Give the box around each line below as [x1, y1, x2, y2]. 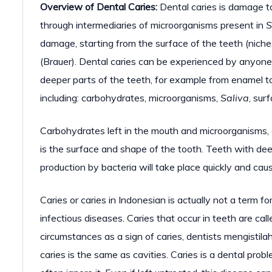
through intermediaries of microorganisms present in [40, 19, 266, 31]
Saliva [220, 92, 249, 104]
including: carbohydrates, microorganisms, [40, 92, 220, 104]
